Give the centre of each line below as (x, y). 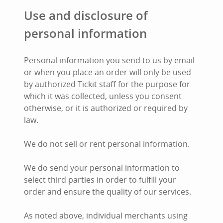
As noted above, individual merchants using (106, 216)
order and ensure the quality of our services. (108, 192)
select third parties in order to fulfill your (100, 180)
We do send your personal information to (102, 168)
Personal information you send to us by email (109, 60)
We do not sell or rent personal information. (107, 144)
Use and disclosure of (86, 15)
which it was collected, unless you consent (103, 96)
